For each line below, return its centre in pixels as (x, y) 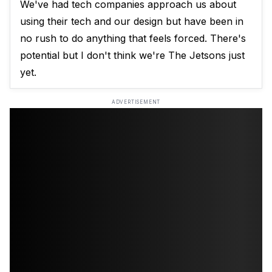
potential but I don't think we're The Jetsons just (132, 56)
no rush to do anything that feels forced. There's (133, 39)
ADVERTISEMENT (136, 102)
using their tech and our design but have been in (132, 22)
